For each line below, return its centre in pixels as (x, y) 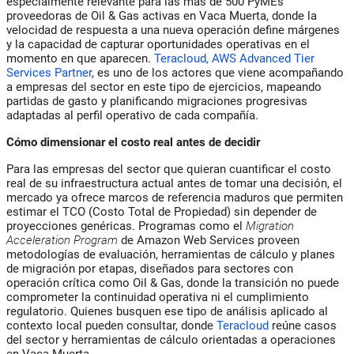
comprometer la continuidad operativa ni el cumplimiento (158, 297)
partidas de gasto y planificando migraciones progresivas (157, 101)
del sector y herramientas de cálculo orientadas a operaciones (171, 339)
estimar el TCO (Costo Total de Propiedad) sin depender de (162, 211)
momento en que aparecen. (80, 58)
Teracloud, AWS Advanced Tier (234, 58)
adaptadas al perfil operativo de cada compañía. (132, 115)
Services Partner (49, 72)
